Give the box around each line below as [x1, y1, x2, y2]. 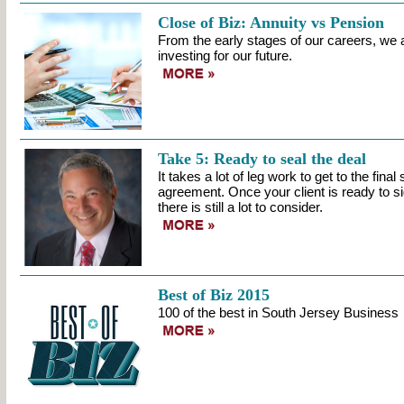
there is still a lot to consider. [157, 199, 323, 215]
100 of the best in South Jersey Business [157, 305, 399, 320]
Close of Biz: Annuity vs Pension [157, 14, 384, 32]
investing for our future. [157, 48, 292, 63]
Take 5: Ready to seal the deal [157, 150, 366, 168]
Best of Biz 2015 [157, 286, 270, 304]
